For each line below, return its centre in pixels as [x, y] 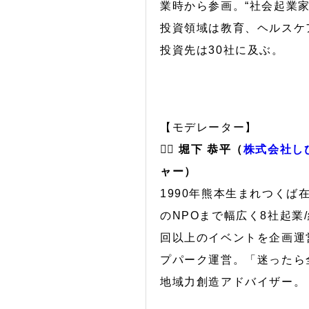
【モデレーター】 [209, 127]
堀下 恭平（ [211, 149]
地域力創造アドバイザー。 [233, 281]
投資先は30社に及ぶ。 [222, 50]
